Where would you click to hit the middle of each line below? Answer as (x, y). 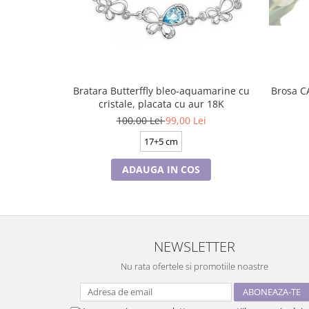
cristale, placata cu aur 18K (161, 104)
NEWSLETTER (195, 246)
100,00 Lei (141, 120)
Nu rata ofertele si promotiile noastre (195, 266)
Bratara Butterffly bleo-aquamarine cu (161, 91)
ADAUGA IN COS (161, 169)
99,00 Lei (186, 120)
